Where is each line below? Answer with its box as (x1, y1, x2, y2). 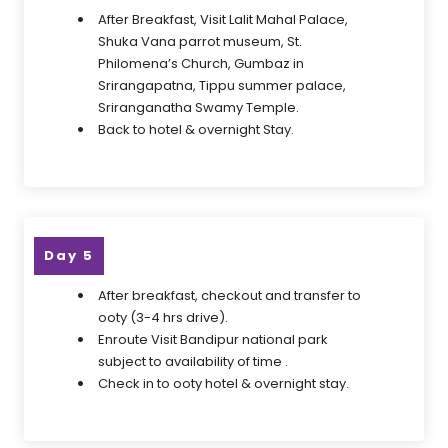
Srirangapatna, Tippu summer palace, (98, 76, 346, 95)
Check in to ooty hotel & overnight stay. (98, 374, 349, 393)
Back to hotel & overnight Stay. (98, 120, 294, 139)
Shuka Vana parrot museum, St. (98, 32, 302, 51)
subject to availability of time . (98, 352, 288, 371)
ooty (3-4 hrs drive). (98, 308, 228, 327)
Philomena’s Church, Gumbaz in (98, 54, 304, 73)
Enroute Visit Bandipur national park (98, 330, 328, 349)
